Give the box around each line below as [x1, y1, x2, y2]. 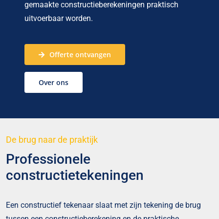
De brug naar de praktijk [5, 134, 98, 145]
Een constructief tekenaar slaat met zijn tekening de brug [5, 200, 201, 210]
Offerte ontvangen [49, 50, 111, 60]
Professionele [5, 151, 90, 168]
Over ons [39, 78, 68, 88]
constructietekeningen [5, 167, 144, 184]
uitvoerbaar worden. [24, 14, 93, 23]
